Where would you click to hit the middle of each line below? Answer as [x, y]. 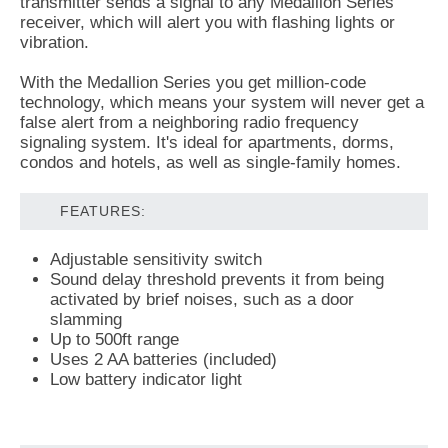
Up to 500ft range [114, 339]
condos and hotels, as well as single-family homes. [210, 162]
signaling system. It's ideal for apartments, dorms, [207, 142]
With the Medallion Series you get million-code [193, 82]
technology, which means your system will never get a [222, 102]
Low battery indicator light [146, 379]
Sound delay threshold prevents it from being [217, 279]
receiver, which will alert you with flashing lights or [207, 22]
